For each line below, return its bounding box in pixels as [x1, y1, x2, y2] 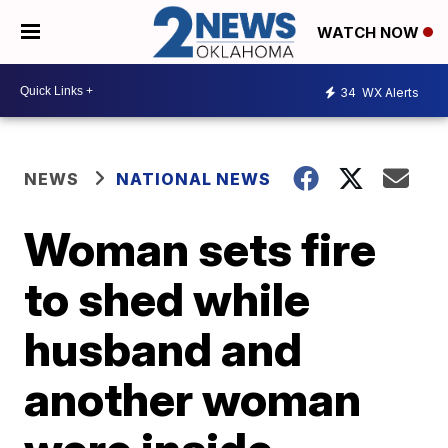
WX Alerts [359, 84, 419, 100]
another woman [24, 371, 362, 428]
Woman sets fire [24, 221, 377, 278]
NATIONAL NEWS [116, 169, 272, 190]
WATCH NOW [317, 23, 423, 43]
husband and [24, 321, 303, 378]
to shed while [24, 271, 311, 328]
